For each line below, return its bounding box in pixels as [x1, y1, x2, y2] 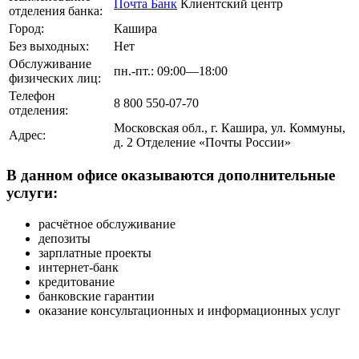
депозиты [38, 231, 91, 245]
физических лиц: [9, 71, 101, 85]
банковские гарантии [38, 288, 155, 303]
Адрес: [9, 127, 46, 142]
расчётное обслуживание [38, 216, 175, 231]
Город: [9, 21, 44, 35]
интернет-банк [38, 260, 119, 274]
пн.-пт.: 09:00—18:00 [114, 63, 228, 78]
